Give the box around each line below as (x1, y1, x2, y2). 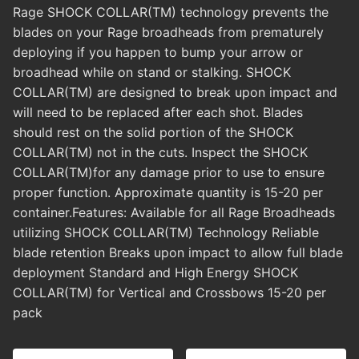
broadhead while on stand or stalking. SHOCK (13, 64, 291, 81)
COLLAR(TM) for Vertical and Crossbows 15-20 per (13, 284, 326, 301)
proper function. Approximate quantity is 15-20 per (13, 184, 323, 201)
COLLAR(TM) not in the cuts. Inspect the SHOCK (13, 144, 308, 161)
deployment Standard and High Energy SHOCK (13, 264, 298, 281)
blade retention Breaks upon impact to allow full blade (13, 244, 343, 261)
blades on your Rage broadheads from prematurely (13, 24, 324, 41)
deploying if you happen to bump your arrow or (13, 44, 303, 61)
